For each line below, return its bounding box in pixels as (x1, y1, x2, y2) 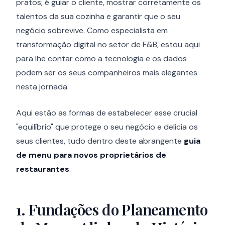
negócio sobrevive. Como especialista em (16, 25, 168, 36)
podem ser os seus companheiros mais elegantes (16, 67, 197, 78)
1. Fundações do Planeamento (16, 199, 208, 219)
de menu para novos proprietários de (16, 150, 166, 160)
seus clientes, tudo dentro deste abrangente (16, 136, 184, 146)
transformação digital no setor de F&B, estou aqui (16, 39, 200, 50)
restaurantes (16, 164, 69, 174)
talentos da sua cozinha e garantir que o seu (16, 11, 180, 22)
